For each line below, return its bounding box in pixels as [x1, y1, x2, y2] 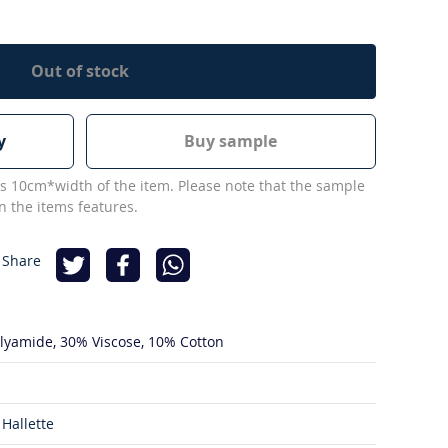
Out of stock [31, 59, 129, 82]
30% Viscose [60, 332, 141, 352]
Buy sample [184, 130, 278, 153]
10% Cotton [148, 332, 224, 352]
